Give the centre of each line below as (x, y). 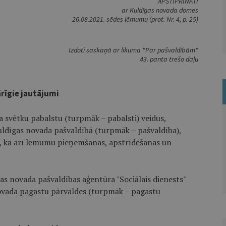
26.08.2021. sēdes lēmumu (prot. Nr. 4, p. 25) (135, 19)
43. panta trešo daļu (169, 59)
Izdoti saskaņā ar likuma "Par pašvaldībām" (133, 50)
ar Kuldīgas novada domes (160, 10)
